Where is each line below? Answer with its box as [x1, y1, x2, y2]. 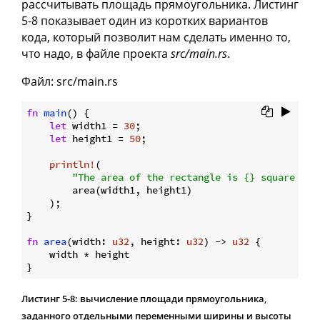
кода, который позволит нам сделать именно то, [21, 29, 291, 45]
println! [49, 157, 95, 171]
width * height [26, 247, 129, 261]
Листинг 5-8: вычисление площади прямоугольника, [21, 291, 266, 305]
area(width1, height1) [26, 183, 192, 196]
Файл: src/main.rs [21, 73, 118, 89]
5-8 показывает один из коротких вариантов [21, 12, 268, 29]
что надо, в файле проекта [21, 45, 171, 61]
